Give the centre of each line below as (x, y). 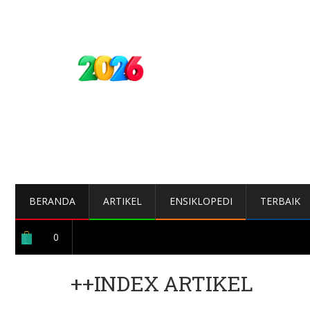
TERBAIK (280, 201)
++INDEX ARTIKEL (162, 283)
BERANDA (52, 201)
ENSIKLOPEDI (201, 201)
